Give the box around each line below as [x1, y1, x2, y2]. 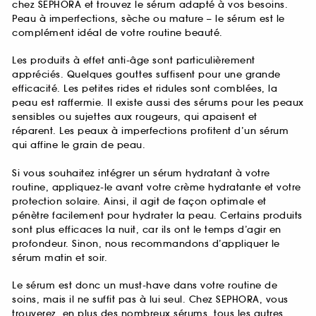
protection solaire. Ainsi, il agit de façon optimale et [12, 195, 267, 207]
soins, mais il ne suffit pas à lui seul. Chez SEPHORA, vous [12, 293, 288, 306]
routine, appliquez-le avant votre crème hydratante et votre [12, 181, 301, 193]
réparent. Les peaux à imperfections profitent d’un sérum [12, 125, 288, 138]
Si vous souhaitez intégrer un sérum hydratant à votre [12, 166, 270, 179]
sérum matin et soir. [12, 251, 107, 264]
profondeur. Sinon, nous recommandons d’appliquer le [12, 237, 280, 250]
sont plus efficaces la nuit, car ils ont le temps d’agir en [12, 223, 281, 236]
